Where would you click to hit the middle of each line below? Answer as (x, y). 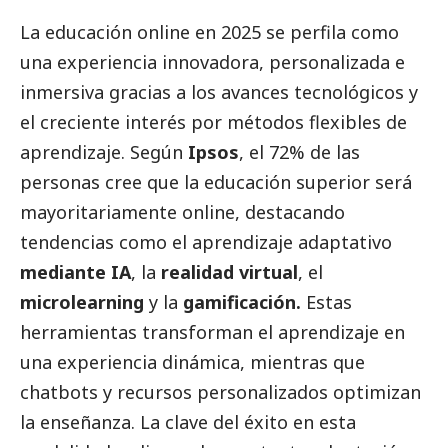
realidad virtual (229, 272)
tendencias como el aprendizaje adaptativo (206, 242)
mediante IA (75, 272)
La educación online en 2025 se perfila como (209, 32)
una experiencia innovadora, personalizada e (212, 62)
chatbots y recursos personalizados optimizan (220, 392)
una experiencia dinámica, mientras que (192, 362)
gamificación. (242, 302)
